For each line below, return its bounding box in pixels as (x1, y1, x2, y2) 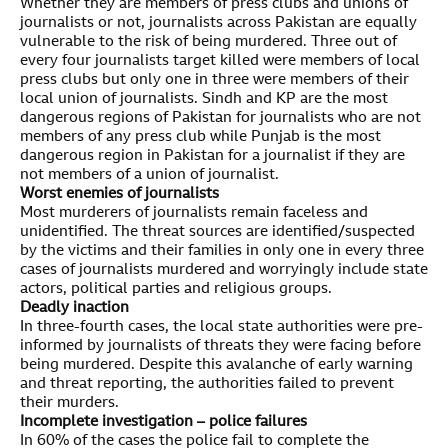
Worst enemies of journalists (20, 187, 219, 203)
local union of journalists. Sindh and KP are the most (20, 92, 388, 108)
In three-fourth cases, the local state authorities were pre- (20, 320, 423, 336)
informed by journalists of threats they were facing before (20, 339, 421, 355)
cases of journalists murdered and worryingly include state (20, 263, 428, 279)
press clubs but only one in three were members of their (20, 73, 409, 89)
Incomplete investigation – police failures (20, 415, 307, 431)
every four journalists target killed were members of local (20, 54, 420, 70)
